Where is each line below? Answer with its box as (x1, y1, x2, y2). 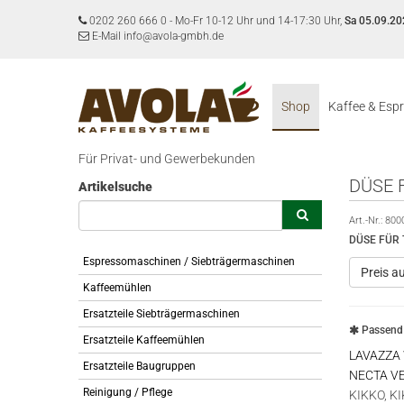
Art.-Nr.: (349, 215, 385, 226)
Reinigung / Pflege (83, 386, 172, 399)
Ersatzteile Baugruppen (83, 360, 196, 372)
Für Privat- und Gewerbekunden (78, 151, 255, 166)
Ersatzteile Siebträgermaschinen (83, 308, 240, 320)
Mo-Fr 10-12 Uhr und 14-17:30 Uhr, (175, 14, 344, 27)
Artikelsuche (78, 179, 152, 194)
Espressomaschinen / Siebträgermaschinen (83, 255, 295, 268)
